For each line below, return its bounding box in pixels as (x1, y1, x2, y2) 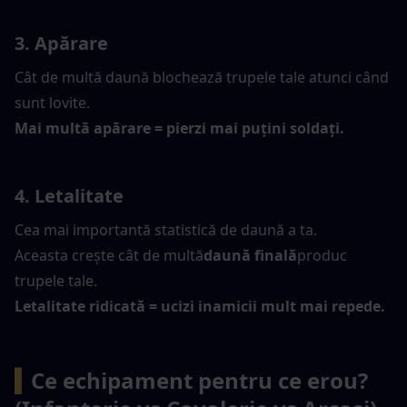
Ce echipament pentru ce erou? (31, 365, 368, 396)
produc (297, 245, 347, 266)
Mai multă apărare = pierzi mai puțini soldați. (15, 118, 344, 139)
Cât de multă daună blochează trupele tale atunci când (15, 67, 389, 88)
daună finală (203, 245, 297, 266)
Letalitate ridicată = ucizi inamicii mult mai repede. (15, 296, 385, 317)
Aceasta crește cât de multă (15, 245, 203, 266)
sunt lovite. (15, 93, 90, 114)
